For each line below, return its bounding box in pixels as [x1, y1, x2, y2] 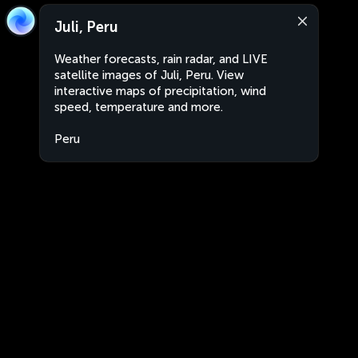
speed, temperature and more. [54, 100, 223, 114]
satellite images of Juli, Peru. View [54, 68, 244, 82]
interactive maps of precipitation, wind [54, 84, 266, 98]
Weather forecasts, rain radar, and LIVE [54, 52, 268, 66]
